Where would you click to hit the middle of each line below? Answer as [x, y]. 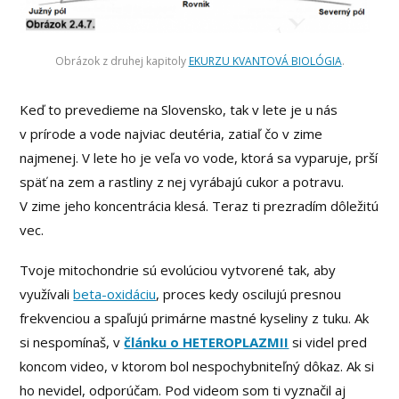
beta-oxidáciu [115, 293]
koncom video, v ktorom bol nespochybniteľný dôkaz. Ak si [197, 366]
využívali [47, 293]
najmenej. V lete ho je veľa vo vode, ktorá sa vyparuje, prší [199, 157]
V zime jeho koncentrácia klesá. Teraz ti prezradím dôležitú [199, 205]
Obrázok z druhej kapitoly [122, 61]
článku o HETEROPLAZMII [207, 342]
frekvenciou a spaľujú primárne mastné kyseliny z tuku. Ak [195, 318]
